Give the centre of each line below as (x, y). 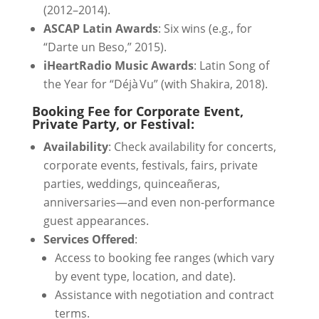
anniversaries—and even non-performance (159, 202)
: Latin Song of (231, 66)
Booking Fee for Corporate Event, (137, 111)
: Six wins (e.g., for (205, 28)
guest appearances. (96, 221)
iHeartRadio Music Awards (118, 66)
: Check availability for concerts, (192, 147)
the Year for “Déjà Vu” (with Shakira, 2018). (155, 84)
